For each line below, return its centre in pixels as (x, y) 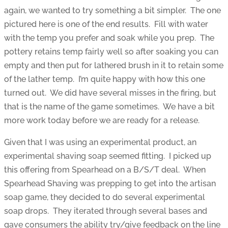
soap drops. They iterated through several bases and (106, 211)
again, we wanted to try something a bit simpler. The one (112, 11)
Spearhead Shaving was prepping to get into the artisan (110, 184)
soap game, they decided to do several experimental (105, 197)
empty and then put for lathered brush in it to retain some (114, 66)
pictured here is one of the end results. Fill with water (106, 24)
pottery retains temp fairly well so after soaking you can (111, 52)
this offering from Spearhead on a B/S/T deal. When (105, 170)
